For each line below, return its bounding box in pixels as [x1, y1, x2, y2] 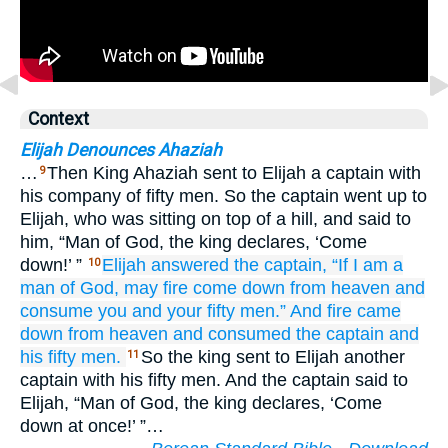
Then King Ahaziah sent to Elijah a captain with [47, 163, 421, 183]
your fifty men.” [167, 301, 286, 321]
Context [28, 109, 89, 129]
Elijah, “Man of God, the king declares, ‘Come [20, 393, 382, 413]
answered [151, 255, 229, 275]
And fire [290, 301, 352, 321]
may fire [124, 278, 188, 298]
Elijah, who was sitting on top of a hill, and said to [20, 209, 411, 229]
